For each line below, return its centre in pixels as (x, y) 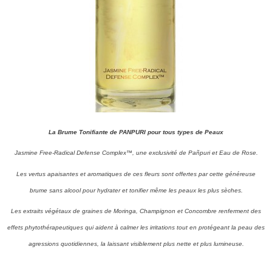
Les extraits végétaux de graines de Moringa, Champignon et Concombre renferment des (136, 211)
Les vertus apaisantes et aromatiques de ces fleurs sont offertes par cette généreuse (136, 174)
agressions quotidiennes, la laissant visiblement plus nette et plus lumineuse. (136, 244)
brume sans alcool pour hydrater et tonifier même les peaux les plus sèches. (136, 190)
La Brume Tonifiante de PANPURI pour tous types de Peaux (136, 132)
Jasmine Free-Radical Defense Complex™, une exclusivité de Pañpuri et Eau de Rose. (136, 153)
